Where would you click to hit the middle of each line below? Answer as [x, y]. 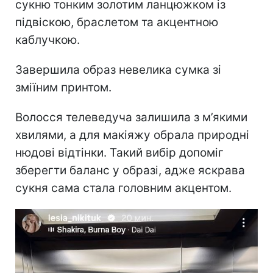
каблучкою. [48, 40]
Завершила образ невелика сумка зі [118, 70]
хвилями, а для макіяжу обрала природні [132, 135]
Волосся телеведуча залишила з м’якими [131, 118]
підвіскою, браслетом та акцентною [117, 23]
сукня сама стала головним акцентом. [123, 188]
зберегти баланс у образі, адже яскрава [130, 171]
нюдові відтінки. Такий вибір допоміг [119, 153]
